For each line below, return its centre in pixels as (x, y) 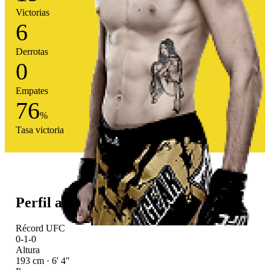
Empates (32, 91)
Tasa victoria (39, 130)
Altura (27, 250)
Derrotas (32, 52)
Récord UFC (40, 228)
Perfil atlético (58, 203)
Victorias (32, 13)
